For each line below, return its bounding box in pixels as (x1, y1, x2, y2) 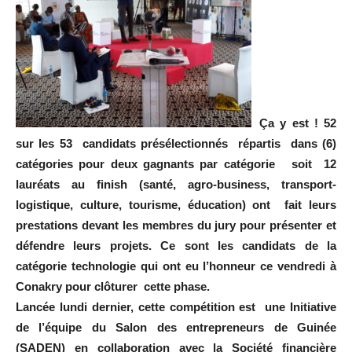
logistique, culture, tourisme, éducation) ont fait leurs (16, 198, 336, 211)
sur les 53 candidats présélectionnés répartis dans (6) (16, 137, 336, 150)
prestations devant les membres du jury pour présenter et (16, 218, 336, 232)
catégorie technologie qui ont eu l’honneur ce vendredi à (16, 259, 336, 273)
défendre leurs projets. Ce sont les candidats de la (16, 239, 336, 252)
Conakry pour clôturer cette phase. (16, 280, 210, 293)
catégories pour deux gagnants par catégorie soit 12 (16, 157, 336, 170)
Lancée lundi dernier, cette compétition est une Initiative (16, 300, 336, 313)
